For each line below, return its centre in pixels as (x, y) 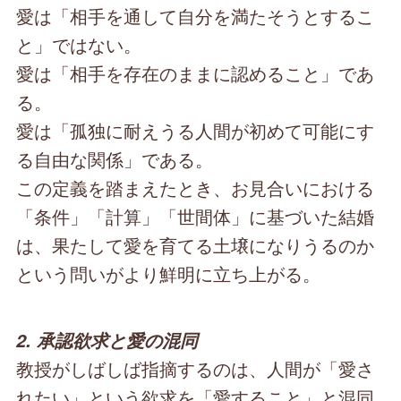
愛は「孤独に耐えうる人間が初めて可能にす (196, 131)
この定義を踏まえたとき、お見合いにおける (196, 188)
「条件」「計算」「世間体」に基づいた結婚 (196, 217)
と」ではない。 (79, 45)
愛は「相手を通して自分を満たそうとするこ (196, 16)
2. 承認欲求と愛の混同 (107, 341)
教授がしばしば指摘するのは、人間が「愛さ (196, 369)
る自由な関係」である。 (115, 159)
